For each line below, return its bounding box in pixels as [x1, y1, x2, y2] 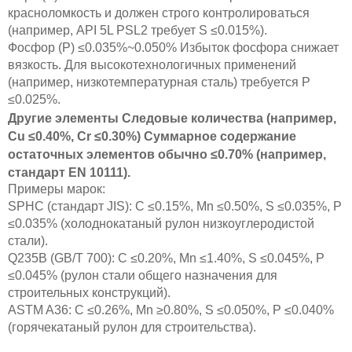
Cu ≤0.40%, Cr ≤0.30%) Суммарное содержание [8, 130, 296, 144]
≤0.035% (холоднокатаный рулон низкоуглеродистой [8, 217, 314, 231]
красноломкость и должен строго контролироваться [8, 6, 310, 20]
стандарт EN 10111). [8, 166, 130, 180]
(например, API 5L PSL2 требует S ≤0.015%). [8, 24, 267, 38]
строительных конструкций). [8, 286, 170, 300]
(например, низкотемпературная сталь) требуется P [8, 75, 310, 90]
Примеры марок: [8, 182, 105, 196]
